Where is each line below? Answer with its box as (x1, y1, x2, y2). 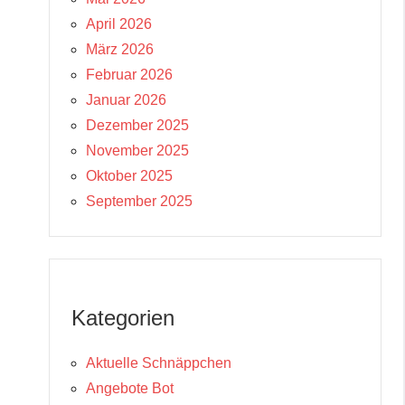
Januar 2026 (86, 91, 166, 108)
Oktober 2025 (86, 167, 173, 184)
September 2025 (86, 193, 193, 209)
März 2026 (86, 41, 154, 57)
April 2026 (86, 15, 152, 32)
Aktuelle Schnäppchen (86, 354, 231, 371)
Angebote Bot (86, 380, 174, 396)
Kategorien (71, 305, 174, 330)
